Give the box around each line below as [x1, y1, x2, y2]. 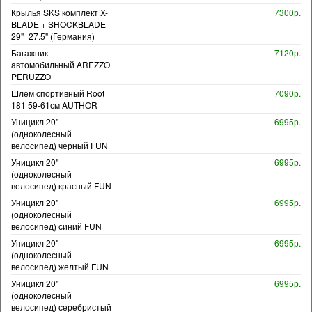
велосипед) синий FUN [11, 219, 102, 232]
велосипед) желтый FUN [11, 260, 109, 272]
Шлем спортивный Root [11, 86, 104, 99]
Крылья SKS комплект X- [11, 6, 108, 18]
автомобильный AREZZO [11, 58, 110, 70]
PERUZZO [11, 70, 51, 82]
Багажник [11, 46, 48, 58]
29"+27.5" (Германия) [11, 29, 95, 42]
